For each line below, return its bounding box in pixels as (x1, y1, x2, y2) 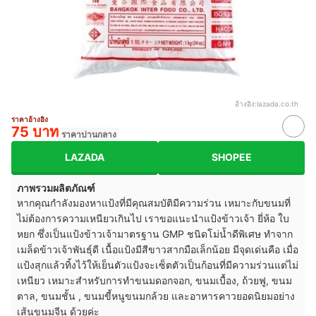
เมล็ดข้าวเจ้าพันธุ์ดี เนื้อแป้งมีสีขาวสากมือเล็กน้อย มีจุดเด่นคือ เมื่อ (17, 243, 298, 256)
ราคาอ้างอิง (11, 115, 48, 124)
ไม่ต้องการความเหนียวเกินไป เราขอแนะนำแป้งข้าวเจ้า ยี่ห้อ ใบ (17, 212, 289, 225)
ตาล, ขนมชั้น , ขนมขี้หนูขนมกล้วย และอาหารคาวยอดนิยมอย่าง (17, 290, 295, 303)
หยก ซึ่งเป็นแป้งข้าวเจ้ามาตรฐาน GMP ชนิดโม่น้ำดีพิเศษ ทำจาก (17, 228, 293, 241)
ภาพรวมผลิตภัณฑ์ (17, 182, 95, 195)
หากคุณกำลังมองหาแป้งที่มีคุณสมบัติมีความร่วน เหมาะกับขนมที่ (17, 197, 291, 209)
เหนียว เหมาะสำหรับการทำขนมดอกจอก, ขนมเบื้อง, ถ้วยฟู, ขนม (17, 274, 292, 287)
